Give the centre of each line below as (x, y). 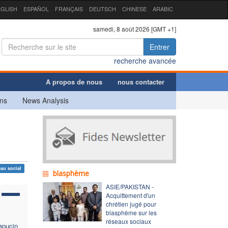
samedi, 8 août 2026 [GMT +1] (135, 28)
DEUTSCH (103, 9)
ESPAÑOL (36, 9)
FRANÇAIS (69, 9)
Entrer (160, 47)
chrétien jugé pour (131, 204)
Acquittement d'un (130, 195)
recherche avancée (145, 60)
